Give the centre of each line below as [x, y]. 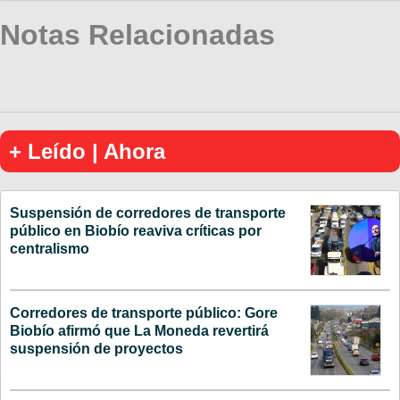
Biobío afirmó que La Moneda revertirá [139, 330]
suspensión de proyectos [96, 348]
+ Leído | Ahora [87, 151]
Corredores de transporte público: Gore [144, 312]
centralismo [50, 248]
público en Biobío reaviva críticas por [136, 230]
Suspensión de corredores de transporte [148, 212]
